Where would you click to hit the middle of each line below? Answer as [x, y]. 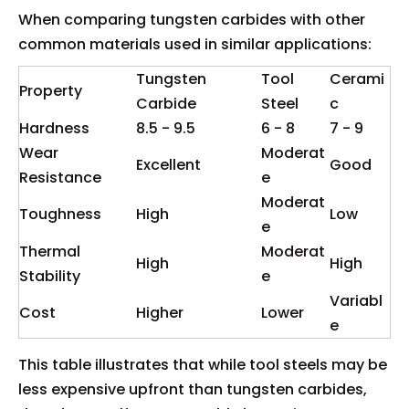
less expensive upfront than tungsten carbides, [193, 389]
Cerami [357, 79]
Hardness [54, 128]
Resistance [60, 177]
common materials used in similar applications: [195, 44]
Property [51, 90]
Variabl [356, 300]
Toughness [60, 214]
